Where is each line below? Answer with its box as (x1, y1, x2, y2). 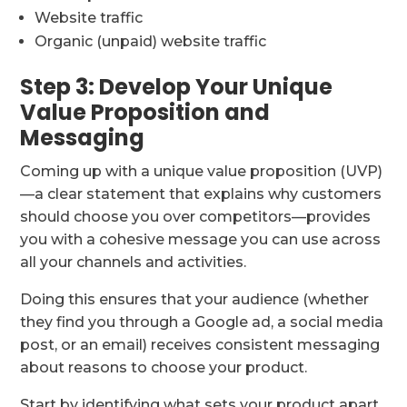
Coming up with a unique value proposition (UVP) (20, 162, 383, 180)
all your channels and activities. (20, 253, 247, 271)
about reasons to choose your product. (20, 358, 308, 376)
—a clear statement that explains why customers (20, 184, 382, 203)
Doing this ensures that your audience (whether (20, 290, 370, 308)
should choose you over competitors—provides (20, 207, 372, 225)
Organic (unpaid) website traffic (35, 32, 267, 50)
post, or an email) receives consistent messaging (20, 335, 381, 353)
